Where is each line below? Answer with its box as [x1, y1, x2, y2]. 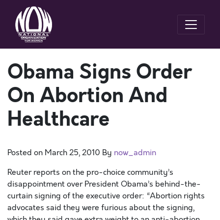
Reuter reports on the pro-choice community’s [7, 167, 173, 178]
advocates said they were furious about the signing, [7, 202, 194, 213]
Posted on [7, 147, 45, 158]
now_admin [114, 147, 156, 158]
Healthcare [7, 106, 110, 133]
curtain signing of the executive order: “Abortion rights [7, 191, 205, 201]
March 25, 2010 [45, 147, 100, 158]
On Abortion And [7, 82, 167, 110]
